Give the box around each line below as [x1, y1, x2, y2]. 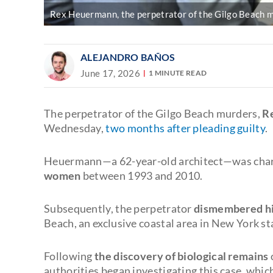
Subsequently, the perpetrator [44, 201, 194, 215]
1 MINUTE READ [149, 68, 207, 78]
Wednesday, [44, 121, 106, 135]
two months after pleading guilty [105, 121, 265, 135]
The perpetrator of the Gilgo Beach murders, [44, 106, 263, 120]
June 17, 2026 [80, 67, 140, 79]
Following [44, 249, 94, 263]
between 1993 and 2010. [80, 168, 203, 182]
